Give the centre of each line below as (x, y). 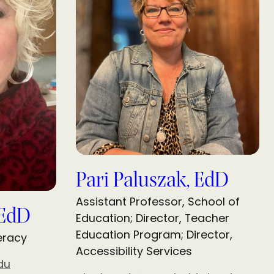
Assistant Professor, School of (158, 202)
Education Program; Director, (154, 235)
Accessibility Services (134, 251)
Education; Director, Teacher (153, 218)
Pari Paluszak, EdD (152, 181)
